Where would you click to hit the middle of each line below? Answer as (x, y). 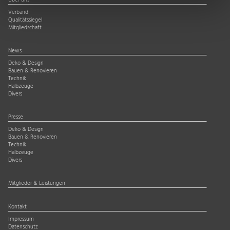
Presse (16, 118)
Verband (18, 13)
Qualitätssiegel (25, 21)
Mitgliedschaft (25, 28)
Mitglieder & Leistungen (37, 184)
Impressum (21, 220)
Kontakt (17, 207)
